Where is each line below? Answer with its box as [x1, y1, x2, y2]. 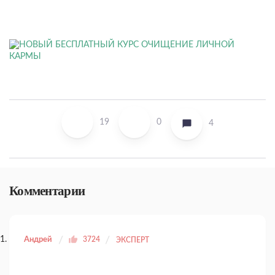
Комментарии [9, 184, 85, 198]
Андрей [24, 236, 52, 244]
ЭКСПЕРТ [116, 236, 149, 244]
